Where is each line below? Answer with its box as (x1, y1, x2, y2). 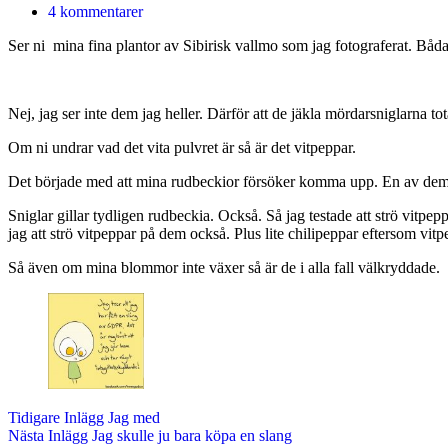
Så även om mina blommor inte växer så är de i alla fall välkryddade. (8, 258, 440, 276)
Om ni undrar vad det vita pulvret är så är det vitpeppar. (8, 138, 356, 156)
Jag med (108, 408, 160, 426)
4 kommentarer (48, 2, 143, 20)
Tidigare (8, 408, 64, 426)
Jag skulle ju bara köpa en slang (92, 426, 292, 444)
